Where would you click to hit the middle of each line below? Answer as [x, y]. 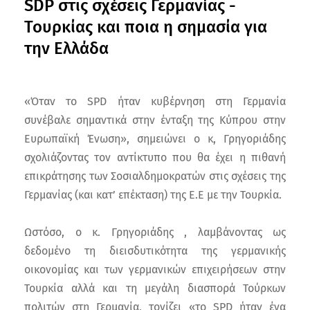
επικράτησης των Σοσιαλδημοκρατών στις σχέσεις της [155, 176]
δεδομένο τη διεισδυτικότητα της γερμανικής [155, 250]
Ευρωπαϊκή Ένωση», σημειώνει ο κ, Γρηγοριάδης [155, 138]
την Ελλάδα [66, 48]
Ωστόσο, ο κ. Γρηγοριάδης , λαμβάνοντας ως [155, 232]
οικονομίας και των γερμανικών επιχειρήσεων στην [155, 269]
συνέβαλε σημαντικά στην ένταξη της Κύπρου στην [155, 120]
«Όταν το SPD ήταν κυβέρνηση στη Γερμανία [155, 101]
